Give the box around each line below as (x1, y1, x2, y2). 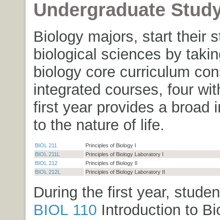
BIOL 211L (34, 151, 60, 157)
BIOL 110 (33, 201, 97, 218)
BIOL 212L (34, 169, 60, 175)
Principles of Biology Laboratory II (85, 169, 165, 175)
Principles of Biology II (85, 160, 137, 166)
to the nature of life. (33, 116, 165, 133)
